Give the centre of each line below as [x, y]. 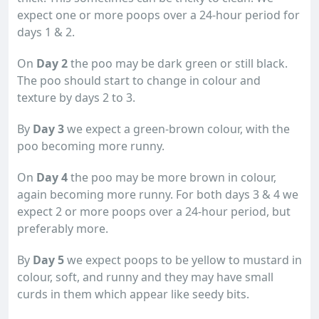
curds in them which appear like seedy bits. [133, 294]
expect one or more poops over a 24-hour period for [158, 15]
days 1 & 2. [46, 32]
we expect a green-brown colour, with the [177, 129]
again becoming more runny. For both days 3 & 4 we [158, 194]
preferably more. [63, 229]
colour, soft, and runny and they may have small [145, 277]
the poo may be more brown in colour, [172, 177]
